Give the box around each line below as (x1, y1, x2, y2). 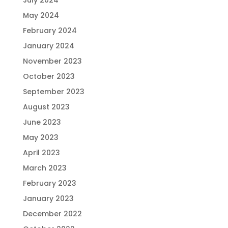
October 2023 (22, 71, 75, 81)
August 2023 (22, 102, 70, 112)
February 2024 (22, 25, 77, 36)
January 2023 (22, 193, 74, 204)
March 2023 (22, 163, 67, 173)
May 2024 (22, 10, 59, 20)
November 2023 (22, 56, 82, 66)
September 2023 (22, 87, 84, 97)
